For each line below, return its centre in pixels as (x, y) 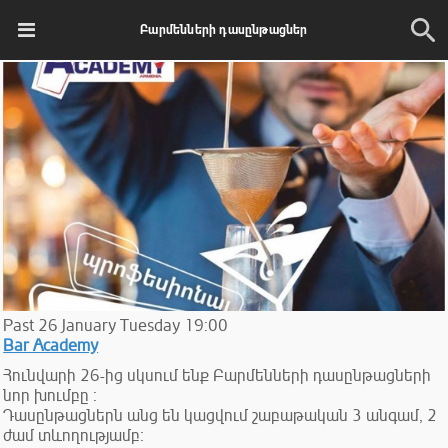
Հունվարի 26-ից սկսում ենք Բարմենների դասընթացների (217, 375)
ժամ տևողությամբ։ (74, 435)
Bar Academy (51, 345)
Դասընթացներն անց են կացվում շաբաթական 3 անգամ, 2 (220, 415)
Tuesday (150, 325)
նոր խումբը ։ (50, 395)
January (89, 325)
